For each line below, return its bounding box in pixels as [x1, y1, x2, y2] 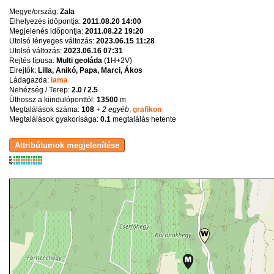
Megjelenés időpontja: [9, 26, 85, 35]
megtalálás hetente [110, 114, 176, 124]
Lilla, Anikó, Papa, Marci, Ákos [37, 65, 143, 75]
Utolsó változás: [9, 46, 64, 55]
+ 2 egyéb [94, 105, 129, 114]
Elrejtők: [9, 65, 38, 75]
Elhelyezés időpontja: [9, 17, 83, 26]
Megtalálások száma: [9, 105, 81, 114]
